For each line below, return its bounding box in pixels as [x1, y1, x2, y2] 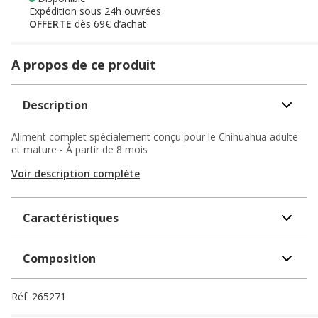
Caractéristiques [23, 210, 119, 226]
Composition [23, 251, 96, 266]
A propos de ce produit [11, 56, 156, 73]
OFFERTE [29, 17, 75, 31]
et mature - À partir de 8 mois [11, 143, 148, 156]
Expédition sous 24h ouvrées [29, 4, 161, 18]
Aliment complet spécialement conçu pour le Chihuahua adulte [11, 130, 298, 143]
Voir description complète [11, 167, 140, 180]
